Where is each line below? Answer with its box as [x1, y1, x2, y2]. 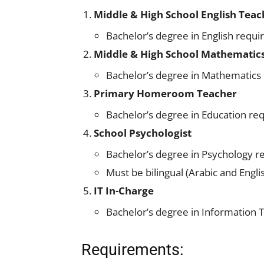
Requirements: [81, 240, 184, 259]
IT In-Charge [94, 184, 154, 197]
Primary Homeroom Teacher [94, 87, 237, 100]
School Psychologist [94, 126, 192, 140]
